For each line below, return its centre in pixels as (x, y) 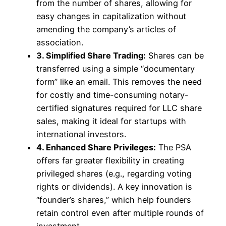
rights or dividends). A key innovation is (114, 186)
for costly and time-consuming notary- (112, 95)
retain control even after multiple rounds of (120, 213)
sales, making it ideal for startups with (111, 121)
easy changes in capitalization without (111, 16)
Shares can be (175, 55)
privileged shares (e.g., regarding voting (114, 173)
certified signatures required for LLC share (119, 108)
